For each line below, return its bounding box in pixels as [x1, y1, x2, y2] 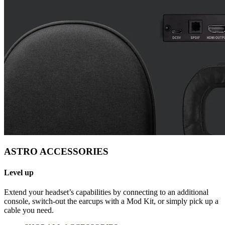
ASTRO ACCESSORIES [4, 146, 108, 157]
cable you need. [4, 205, 54, 214]
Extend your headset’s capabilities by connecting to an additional [4, 187, 208, 196]
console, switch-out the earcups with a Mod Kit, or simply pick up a [4, 196, 218, 205]
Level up [4, 168, 34, 177]
